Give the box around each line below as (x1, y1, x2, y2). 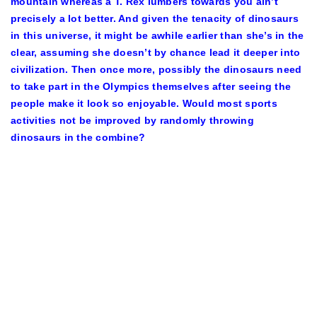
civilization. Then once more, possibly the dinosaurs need (11, 64, 302, 75)
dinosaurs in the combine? (11, 132, 146, 143)
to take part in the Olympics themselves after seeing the (11, 81, 291, 92)
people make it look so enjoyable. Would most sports (11, 98, 277, 109)
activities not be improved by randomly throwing (11, 115, 254, 126)
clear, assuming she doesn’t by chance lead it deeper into (11, 47, 301, 58)
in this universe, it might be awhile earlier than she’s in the (11, 30, 304, 41)
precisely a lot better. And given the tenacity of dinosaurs (11, 13, 299, 24)
